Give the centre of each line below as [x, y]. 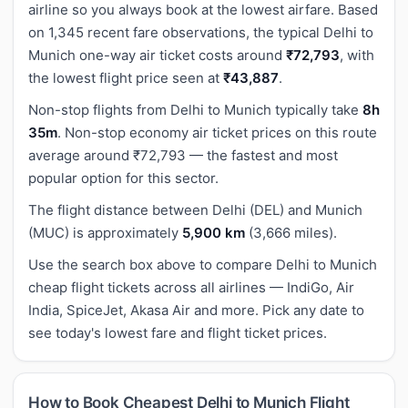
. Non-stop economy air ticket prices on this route [217, 132]
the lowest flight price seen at [126, 77]
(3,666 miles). [291, 232]
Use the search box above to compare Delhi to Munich [203, 264]
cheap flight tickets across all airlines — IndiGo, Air [191, 287]
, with [357, 55]
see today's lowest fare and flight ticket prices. [178, 332]
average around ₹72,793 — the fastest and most [183, 155]
